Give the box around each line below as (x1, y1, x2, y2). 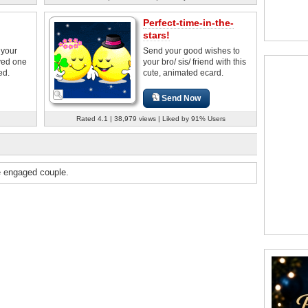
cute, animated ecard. (143, 67, 223, 78)
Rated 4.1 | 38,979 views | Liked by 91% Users (76, 114, 225, 122)
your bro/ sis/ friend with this (143, 56, 246, 67)
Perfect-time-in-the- (143, 16, 234, 28)
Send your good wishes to (143, 45, 240, 56)
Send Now (162, 93, 201, 103)
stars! (143, 29, 170, 41)
